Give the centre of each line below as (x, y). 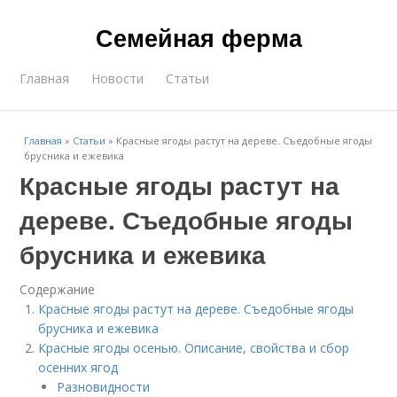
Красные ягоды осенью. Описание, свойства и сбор (194, 348)
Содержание (58, 289)
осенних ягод (78, 367)
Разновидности (104, 387)
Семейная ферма (198, 37)
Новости (118, 78)
